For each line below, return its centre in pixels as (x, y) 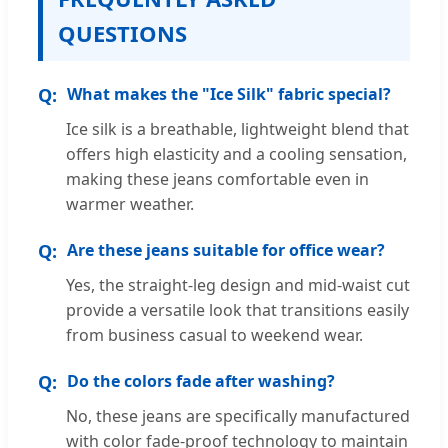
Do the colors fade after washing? (201, 381)
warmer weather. (130, 203)
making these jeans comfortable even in (217, 178)
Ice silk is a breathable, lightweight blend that (237, 128)
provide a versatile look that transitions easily (237, 309)
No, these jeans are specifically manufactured (238, 415)
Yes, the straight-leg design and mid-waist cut (238, 284)
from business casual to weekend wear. (214, 334)
